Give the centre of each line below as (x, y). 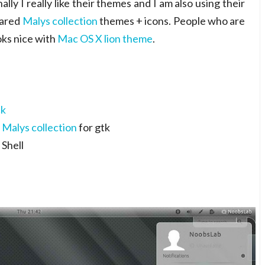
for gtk (93, 127)
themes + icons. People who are (171, 21)
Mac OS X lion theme (105, 38)
